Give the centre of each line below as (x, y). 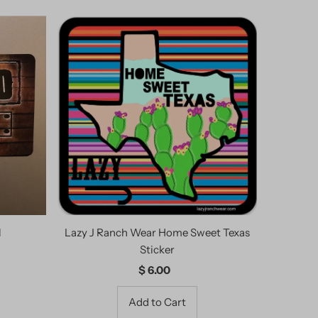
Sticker (157, 250)
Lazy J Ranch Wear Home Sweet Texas (157, 233)
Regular (177, 270)
